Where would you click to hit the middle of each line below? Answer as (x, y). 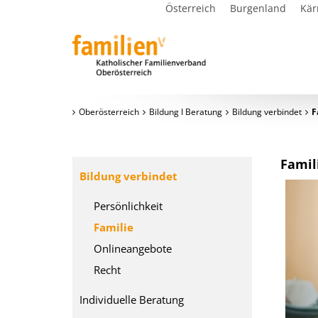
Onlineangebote (133, 248)
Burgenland (258, 8)
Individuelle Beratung (132, 300)
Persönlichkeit (128, 206)
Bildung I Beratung (186, 112)
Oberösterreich (109, 112)
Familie (114, 227)
